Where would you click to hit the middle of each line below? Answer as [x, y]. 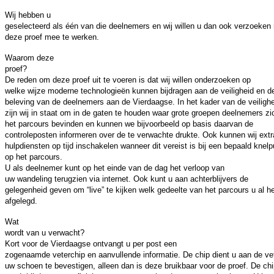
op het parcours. [34, 157]
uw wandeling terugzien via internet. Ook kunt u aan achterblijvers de [127, 179]
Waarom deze [29, 58]
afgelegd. [21, 201]
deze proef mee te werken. [52, 37]
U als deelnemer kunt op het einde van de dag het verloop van [115, 168]
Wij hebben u [28, 15]
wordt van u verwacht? [45, 233]
